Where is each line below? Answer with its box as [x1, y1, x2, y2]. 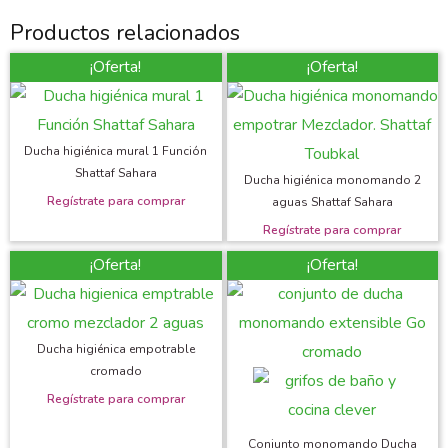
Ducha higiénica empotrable [36, 340, 195, 357]
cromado [89, 362, 142, 379]
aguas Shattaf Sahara [271, 193, 393, 210]
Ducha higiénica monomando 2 [243, 171, 421, 188]
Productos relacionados [10, 17, 240, 48]
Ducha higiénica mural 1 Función [24, 142, 208, 159]
